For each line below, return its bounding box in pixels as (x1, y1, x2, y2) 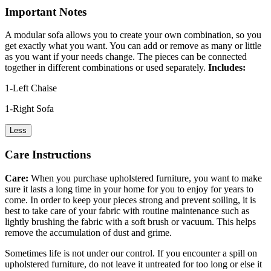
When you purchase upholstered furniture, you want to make (28, 172, 262, 183)
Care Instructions (5, 148, 91, 162)
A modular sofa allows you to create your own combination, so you (5, 30, 261, 41)
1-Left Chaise (5, 83, 57, 94)
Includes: (208, 62, 246, 73)
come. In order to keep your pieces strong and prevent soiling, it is (5, 194, 256, 205)
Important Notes (5, 5, 87, 18)
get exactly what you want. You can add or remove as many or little (5, 41, 261, 51)
